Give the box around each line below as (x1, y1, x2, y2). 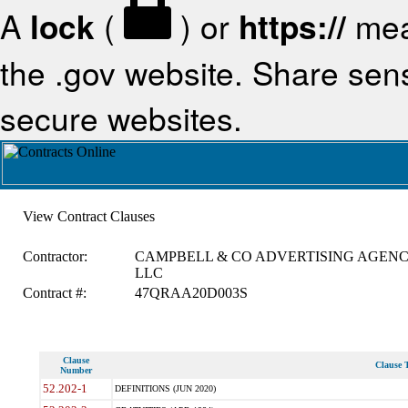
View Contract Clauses (22, 209, 155, 224)
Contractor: (22, 249, 87, 264)
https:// (239, 3, 346, 50)
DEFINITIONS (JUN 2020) (114, 383, 216, 393)
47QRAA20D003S (134, 285, 248, 301)
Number (59, 365, 92, 375)
